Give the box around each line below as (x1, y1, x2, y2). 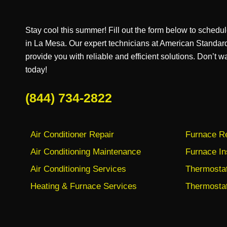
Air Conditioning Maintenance (30, 147, 141, 157)
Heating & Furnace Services (30, 181, 137, 191)
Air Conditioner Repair (30, 130, 114, 139)
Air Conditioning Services (30, 164, 126, 174)
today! (25, 65, 47, 74)
